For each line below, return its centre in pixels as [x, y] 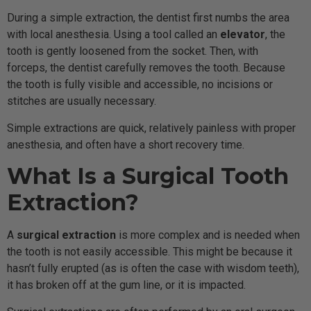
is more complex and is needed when [208, 235]
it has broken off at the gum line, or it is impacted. [126, 285]
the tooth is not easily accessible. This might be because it [150, 252]
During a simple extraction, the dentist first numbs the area [148, 18]
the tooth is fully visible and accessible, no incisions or [140, 85]
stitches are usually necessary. [82, 101]
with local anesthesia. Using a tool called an [114, 35]
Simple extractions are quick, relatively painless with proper [151, 128]
